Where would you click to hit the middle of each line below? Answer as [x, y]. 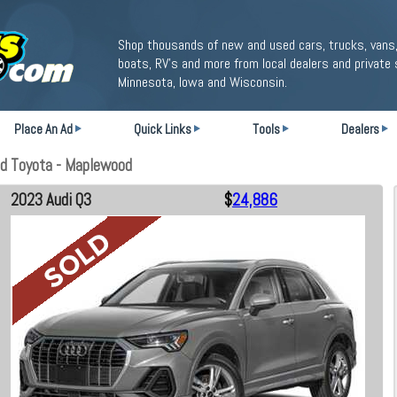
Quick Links [163, 129]
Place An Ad [43, 129]
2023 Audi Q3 [51, 200]
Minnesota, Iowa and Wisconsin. [202, 82]
